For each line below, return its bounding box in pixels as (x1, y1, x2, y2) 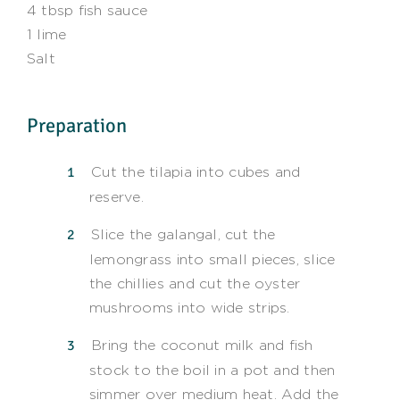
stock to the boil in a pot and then (88, 361, 336, 379)
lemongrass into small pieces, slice (88, 250, 336, 268)
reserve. (88, 187, 144, 205)
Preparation (26, 112, 127, 138)
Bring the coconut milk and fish (91, 336, 313, 354)
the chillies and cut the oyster (88, 274, 301, 292)
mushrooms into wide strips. (88, 298, 290, 316)
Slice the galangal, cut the (91, 225, 276, 243)
